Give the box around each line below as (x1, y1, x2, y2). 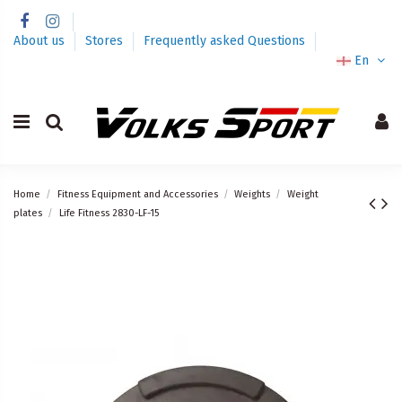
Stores (85, 32, 127, 48)
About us (13, 32, 68, 48)
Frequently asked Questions (144, 32, 305, 48)
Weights (234, 188, 271, 200)
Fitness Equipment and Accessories (57, 188, 218, 200)
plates (13, 206, 42, 219)
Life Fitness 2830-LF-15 (58, 206, 159, 219)
